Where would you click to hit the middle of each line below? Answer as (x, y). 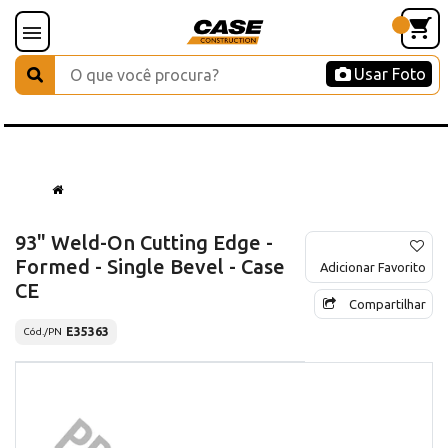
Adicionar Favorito (373, 266)
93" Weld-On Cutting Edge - (144, 242)
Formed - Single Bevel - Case (150, 266)
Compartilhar (387, 303)
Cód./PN (42, 332)
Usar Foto (390, 74)
